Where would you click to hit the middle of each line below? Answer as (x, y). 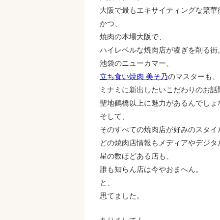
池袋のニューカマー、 (136, 63)
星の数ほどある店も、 (136, 156)
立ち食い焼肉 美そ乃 (134, 77)
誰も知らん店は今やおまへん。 (151, 169)
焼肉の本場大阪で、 (133, 37)
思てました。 (122, 196)
